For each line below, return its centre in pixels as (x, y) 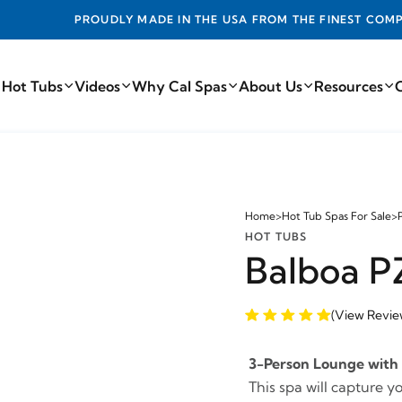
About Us (271, 86)
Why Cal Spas (179, 86)
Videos (97, 86)
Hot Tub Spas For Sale (336, 216)
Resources (349, 86)
